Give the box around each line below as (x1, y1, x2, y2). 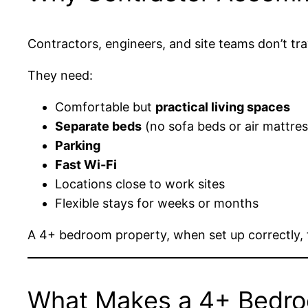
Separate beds (55, 119, 142, 134)
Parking (55, 138, 100, 153)
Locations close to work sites (55, 177, 225, 192)
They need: (27, 68, 93, 83)
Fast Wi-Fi (55, 157, 117, 173)
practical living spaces (155, 100, 290, 115)
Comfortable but (55, 100, 155, 115)
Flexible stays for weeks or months (55, 196, 258, 211)
